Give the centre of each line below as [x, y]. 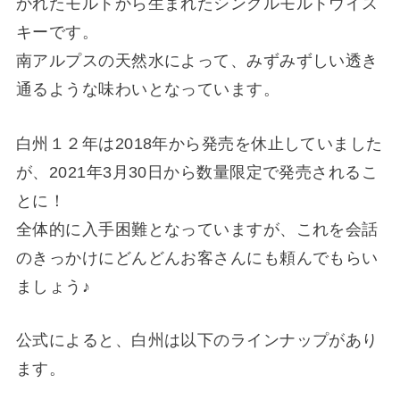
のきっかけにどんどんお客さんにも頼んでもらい [197, 258]
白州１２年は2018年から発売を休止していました [199, 143]
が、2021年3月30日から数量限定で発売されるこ [197, 172]
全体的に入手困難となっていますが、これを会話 [197, 229]
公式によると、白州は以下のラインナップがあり [197, 341]
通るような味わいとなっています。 [148, 89]
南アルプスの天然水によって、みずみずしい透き [197, 60]
